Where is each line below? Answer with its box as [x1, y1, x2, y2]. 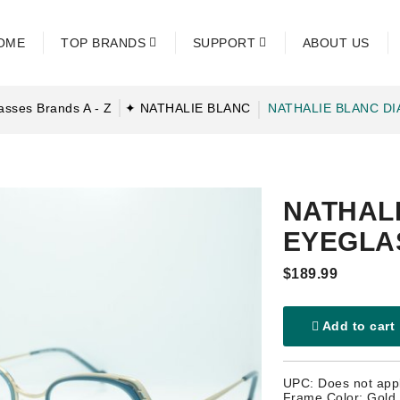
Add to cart [319, 319, 395, 333]
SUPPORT [192, 36, 255, 50]
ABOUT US [302, 36, 370, 50]
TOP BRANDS [61, 36, 146, 50]
